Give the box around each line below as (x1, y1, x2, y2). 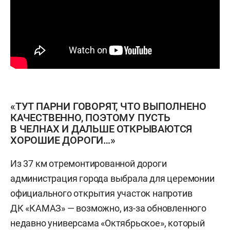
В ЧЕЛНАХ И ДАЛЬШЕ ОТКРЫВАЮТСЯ (10, 123, 193, 135)
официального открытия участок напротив (10, 188, 193, 199)
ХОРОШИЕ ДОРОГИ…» (10, 134, 116, 146)
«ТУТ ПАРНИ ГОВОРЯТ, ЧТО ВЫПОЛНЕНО (10, 100, 206, 112)
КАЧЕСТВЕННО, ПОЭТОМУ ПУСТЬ (10, 111, 170, 124)
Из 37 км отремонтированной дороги (10, 158, 167, 169)
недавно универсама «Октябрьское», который (10, 218, 205, 228)
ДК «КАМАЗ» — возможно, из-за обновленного (10, 203, 206, 214)
